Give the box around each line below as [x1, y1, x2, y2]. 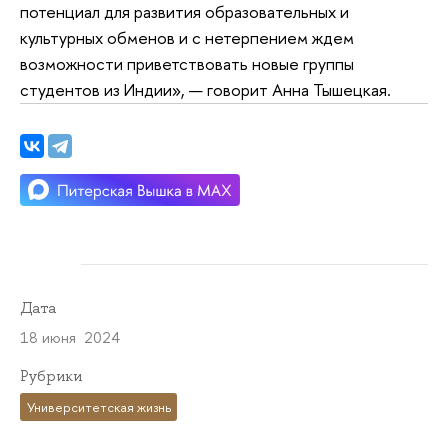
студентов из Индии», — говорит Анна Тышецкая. [20, 77, 395, 101]
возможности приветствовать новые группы [20, 51, 354, 75]
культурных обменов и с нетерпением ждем [20, 25, 354, 49]
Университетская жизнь [26, 397, 171, 416]
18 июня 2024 [20, 327, 120, 349]
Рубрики [20, 366, 82, 387]
